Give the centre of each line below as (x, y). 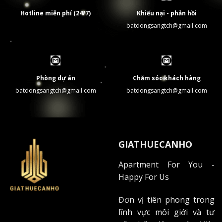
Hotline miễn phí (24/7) (55, 13)
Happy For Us (144, 177)
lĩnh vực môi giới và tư (166, 212)
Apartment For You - (166, 165)
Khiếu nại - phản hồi (166, 13)
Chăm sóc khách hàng (166, 78)
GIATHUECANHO (155, 144)
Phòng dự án (55, 78)
